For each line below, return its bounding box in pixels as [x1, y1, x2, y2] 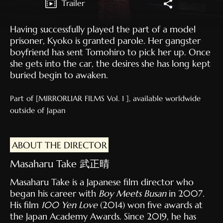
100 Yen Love [41, 199, 98, 211]
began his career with [10, 188, 99, 200]
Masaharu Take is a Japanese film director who [10, 176, 194, 188]
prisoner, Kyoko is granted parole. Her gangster [10, 35, 201, 47]
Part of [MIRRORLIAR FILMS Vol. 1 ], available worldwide [10, 94, 201, 104]
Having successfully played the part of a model [10, 23, 196, 35]
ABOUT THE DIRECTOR [11, 139, 107, 151]
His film [10, 199, 41, 211]
